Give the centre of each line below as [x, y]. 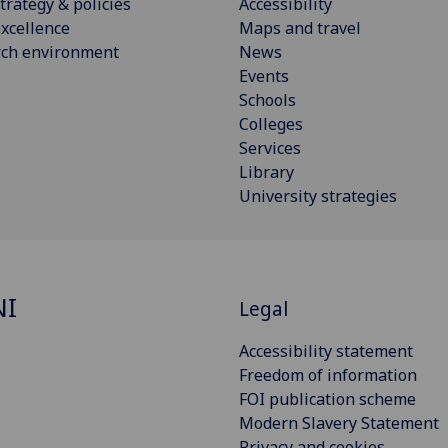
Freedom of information [328, 374]
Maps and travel [300, 28]
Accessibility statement [326, 350]
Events [264, 76]
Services [270, 148]
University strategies [318, 196]
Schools [267, 100]
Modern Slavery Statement [339, 422]
